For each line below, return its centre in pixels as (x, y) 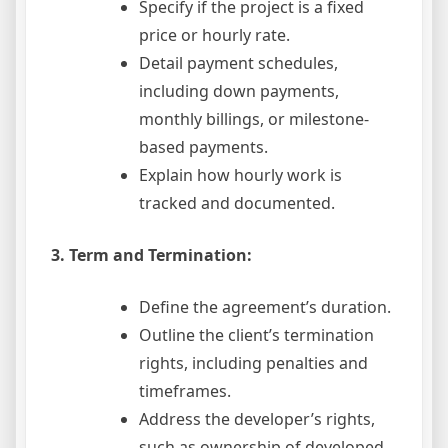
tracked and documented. (237, 203)
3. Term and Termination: (151, 255)
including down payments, (239, 91)
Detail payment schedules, (238, 63)
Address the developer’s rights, (257, 419)
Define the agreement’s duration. (265, 307)
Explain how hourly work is (240, 175)
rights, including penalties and (253, 363)
